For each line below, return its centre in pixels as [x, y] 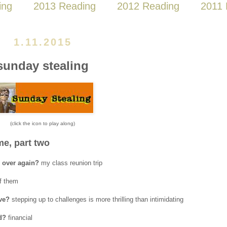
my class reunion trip [71, 163]
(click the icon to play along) [43, 124]
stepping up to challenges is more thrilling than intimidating [97, 200]
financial [19, 218]
